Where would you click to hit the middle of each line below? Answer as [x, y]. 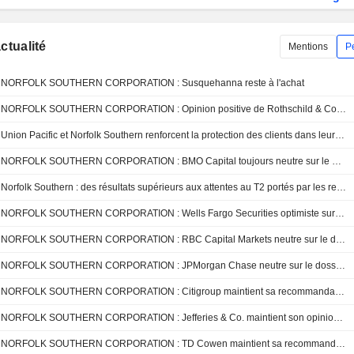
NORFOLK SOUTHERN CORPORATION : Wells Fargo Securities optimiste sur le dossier [340, 214]
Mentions [308, 46]
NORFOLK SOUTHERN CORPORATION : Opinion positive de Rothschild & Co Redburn [342, 109]
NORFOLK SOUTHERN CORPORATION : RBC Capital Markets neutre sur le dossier [341, 240]
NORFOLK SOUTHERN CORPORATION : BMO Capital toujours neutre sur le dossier [337, 162]
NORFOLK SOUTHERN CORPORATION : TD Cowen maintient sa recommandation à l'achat [341, 344]
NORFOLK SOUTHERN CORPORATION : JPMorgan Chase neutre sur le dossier [341, 266]
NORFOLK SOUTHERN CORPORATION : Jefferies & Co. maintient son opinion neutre [339, 318]
